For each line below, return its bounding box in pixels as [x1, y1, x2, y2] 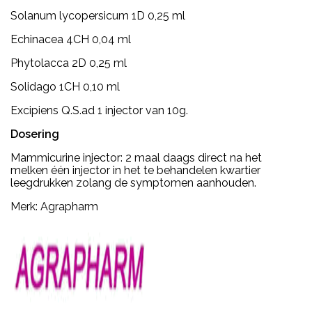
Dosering [10, 127, 68, 141]
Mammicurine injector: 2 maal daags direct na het [10, 150, 262, 164]
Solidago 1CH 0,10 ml [10, 79, 120, 93]
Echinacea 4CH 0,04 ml [10, 32, 131, 46]
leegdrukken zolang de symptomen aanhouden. [10, 175, 256, 189]
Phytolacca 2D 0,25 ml [10, 56, 127, 70]
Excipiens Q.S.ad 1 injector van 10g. [10, 103, 188, 117]
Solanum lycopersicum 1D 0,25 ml [10, 8, 185, 22]
